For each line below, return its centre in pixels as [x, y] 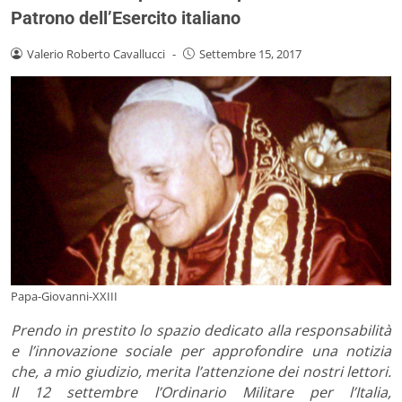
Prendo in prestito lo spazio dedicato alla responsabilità [201, 330]
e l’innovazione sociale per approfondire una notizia [201, 350]
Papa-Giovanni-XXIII [64, 296]
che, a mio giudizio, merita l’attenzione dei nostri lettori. [201, 371]
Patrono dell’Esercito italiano [126, 17]
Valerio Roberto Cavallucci [96, 53]
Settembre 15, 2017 [250, 53]
